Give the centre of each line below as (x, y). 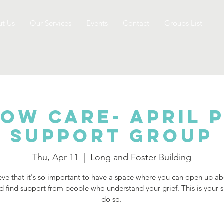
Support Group (112, 136)
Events (97, 23)
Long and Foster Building (141, 157)
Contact (136, 23)
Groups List (183, 23)
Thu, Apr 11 (55, 157)
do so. (112, 199)
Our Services (50, 23)
